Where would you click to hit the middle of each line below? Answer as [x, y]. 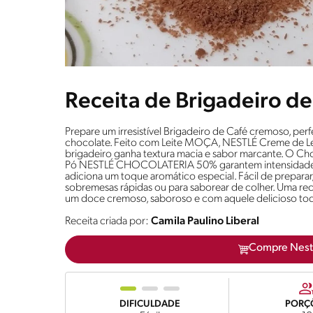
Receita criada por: [108, 221]
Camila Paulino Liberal [205, 221]
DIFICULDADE [150, 304]
